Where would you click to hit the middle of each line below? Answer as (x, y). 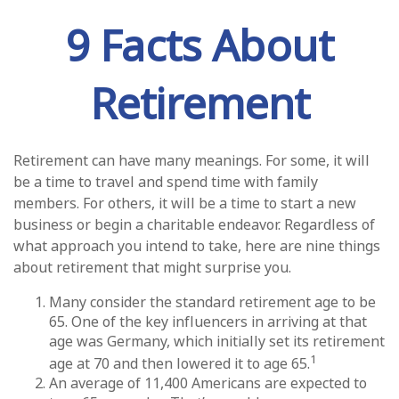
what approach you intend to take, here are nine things (197, 246)
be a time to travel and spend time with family (166, 182)
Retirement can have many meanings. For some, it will (191, 160)
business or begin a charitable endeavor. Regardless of (194, 224)
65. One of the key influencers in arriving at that (208, 322)
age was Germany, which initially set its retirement (217, 341)
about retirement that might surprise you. (152, 267)
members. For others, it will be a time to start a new (185, 203)
